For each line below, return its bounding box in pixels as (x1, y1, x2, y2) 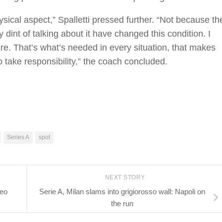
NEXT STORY (105, 174, 147, 181)
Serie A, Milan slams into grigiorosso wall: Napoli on (39, 187, 205, 196)
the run (111, 199, 133, 208)
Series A (7, 134, 29, 141)
